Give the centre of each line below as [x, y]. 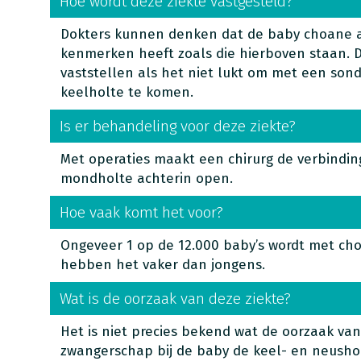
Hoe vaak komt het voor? [141, 212]
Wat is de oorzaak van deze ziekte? [175, 299]
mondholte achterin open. [146, 178]
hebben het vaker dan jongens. [162, 265]
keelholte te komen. [127, 92]
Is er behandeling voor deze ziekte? [177, 126]
